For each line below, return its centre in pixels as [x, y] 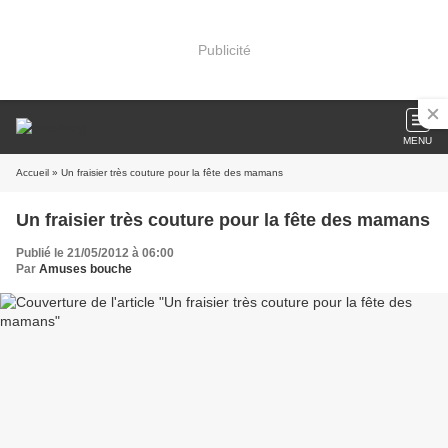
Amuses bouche [85, 269]
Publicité [224, 49]
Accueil [32, 172]
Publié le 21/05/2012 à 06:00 [95, 253]
